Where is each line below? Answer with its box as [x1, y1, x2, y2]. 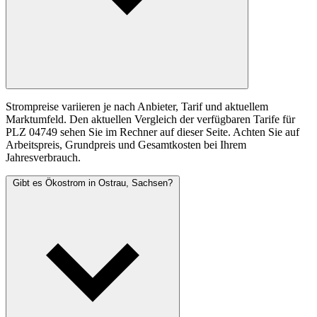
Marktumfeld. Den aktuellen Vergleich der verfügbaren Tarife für [6, 113, 295, 126]
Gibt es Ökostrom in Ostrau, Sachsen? [13, 178, 173, 189]
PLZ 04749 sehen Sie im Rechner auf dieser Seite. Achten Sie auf [6, 126, 299, 139]
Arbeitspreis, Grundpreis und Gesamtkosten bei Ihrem [6, 139, 246, 151]
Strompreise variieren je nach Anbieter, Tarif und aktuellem [6, 100, 268, 113]
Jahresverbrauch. [6, 151, 81, 164]
